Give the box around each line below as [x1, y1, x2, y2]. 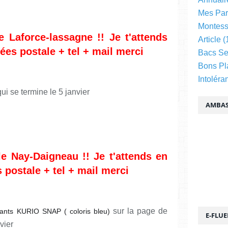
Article [198, 35, 221, 44]
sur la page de [109, 206, 167, 215]
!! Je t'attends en [82, 150, 167, 162]
